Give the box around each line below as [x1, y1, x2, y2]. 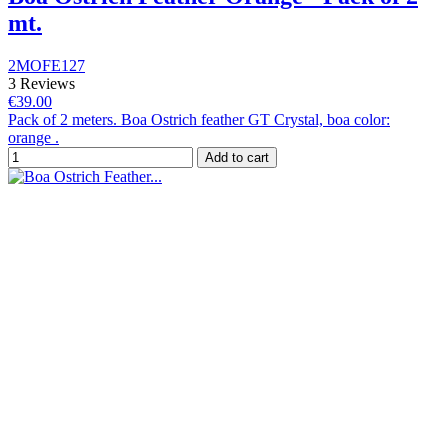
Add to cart [205, 150, 269, 166]
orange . [8, 129, 59, 147]
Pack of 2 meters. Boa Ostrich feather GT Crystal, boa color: [8, 111, 390, 129]
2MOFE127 [8, 57, 85, 75]
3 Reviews [8, 75, 75, 93]
